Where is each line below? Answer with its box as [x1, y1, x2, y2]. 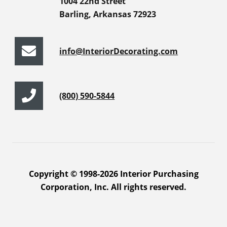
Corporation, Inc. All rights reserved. [41, 181, 186, 193]
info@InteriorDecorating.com [59, 46, 178, 57]
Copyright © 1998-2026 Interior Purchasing [28, 168, 199, 180]
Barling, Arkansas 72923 [59, 9, 157, 20]
